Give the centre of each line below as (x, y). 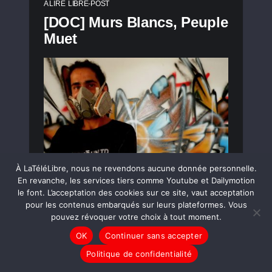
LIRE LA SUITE (70, 213)
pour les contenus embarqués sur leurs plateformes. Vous (136, 205)
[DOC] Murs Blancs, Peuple (136, 22)
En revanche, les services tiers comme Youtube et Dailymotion (136, 180)
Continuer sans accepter (154, 235)
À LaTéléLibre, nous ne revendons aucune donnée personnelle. (136, 168)
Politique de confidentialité (139, 253)
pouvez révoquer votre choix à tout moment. (136, 217)
